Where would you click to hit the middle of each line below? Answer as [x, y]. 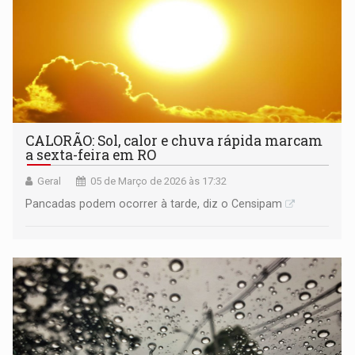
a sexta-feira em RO [91, 155]
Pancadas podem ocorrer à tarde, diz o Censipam [154, 203]
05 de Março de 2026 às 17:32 [159, 181]
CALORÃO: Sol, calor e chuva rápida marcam [174, 140]
